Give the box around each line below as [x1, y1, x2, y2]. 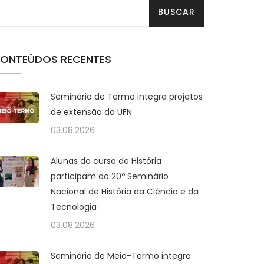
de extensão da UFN [51, 106, 132, 118]
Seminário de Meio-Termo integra [51, 250, 191, 262]
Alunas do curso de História [51, 155, 161, 167]
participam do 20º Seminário [51, 170, 169, 182]
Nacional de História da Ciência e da [51, 186, 199, 197]
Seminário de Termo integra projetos [51, 91, 203, 103]
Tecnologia [51, 201, 97, 213]
